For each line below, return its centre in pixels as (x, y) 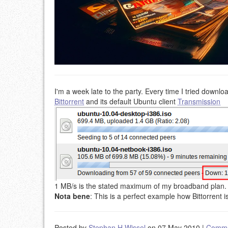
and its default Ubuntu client (131, 101)
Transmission (199, 101)
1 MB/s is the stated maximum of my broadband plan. (140, 186)
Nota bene (72, 196)
